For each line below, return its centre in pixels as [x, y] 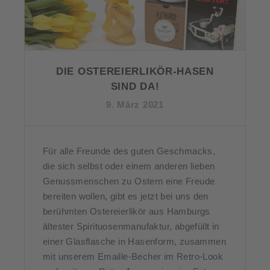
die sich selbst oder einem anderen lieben [129, 166]
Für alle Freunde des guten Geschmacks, [129, 151]
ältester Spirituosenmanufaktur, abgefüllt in [131, 227]
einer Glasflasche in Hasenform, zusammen [134, 242]
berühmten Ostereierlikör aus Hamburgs [127, 212]
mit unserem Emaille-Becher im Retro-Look [133, 257]
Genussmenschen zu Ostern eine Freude [129, 181]
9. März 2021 [135, 105]
